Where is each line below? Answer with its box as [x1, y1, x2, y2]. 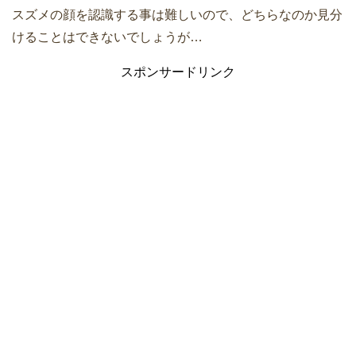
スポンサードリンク [121, 64, 235, 79]
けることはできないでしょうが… [12, 29, 203, 44]
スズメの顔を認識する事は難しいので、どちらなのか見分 [12, 7, 342, 21]
